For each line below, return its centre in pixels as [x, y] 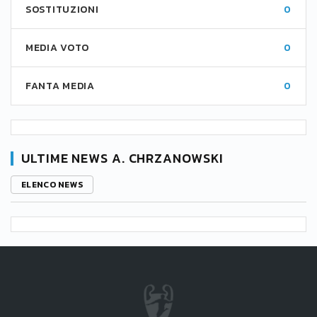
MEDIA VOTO [57, 48]
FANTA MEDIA [60, 86]
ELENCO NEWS [52, 185]
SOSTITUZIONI [62, 10]
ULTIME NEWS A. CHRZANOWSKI [123, 158]
